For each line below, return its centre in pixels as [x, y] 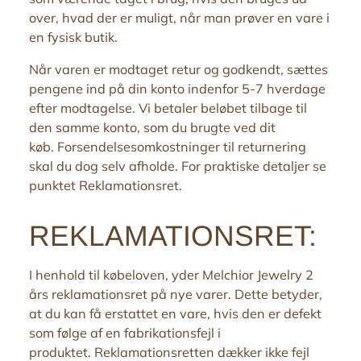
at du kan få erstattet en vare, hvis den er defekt [175, 313]
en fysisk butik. [73, 37]
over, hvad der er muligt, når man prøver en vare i [179, 17]
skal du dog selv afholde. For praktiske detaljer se [178, 166]
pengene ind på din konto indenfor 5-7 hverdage [177, 88]
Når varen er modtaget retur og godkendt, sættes [178, 69]
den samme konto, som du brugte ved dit [152, 127]
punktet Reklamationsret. [106, 185]
